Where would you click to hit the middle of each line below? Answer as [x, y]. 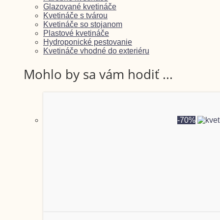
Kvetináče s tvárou [75, 16]
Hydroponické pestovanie [88, 42]
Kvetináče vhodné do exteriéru [96, 51]
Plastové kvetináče [76, 33]
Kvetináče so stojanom [83, 25]
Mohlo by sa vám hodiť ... [98, 74]
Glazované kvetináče [80, 7]
